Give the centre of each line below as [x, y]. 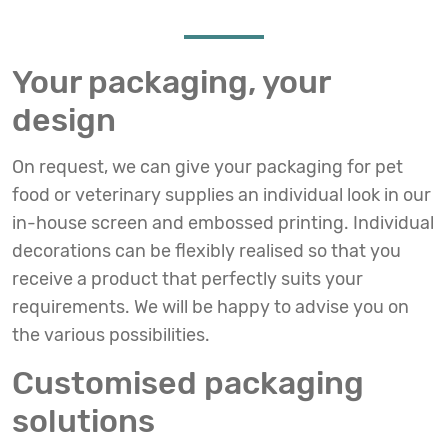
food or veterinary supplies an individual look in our [221, 195]
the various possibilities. [111, 335]
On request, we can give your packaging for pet [207, 167]
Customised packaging [188, 383]
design [64, 120]
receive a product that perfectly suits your [187, 279]
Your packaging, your [171, 82]
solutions [83, 421]
